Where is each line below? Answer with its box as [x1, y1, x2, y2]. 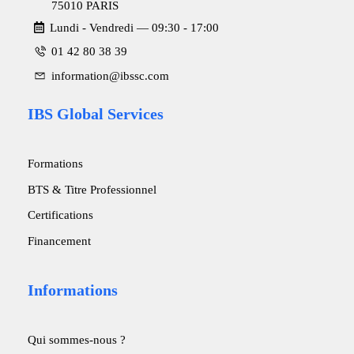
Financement [28, 233, 92, 247]
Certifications [28, 208, 94, 222]
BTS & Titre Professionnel [28, 182, 157, 196]
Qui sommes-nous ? [28, 332, 126, 346]
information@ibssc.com [51, 69, 170, 82]
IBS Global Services [28, 105, 164, 123]
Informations [28, 281, 119, 299]
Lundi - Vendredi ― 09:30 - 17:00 [50, 21, 220, 34]
